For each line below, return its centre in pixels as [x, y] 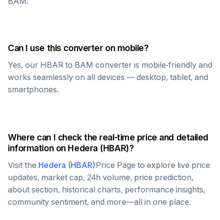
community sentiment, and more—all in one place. [99, 202]
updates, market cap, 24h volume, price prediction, [101, 177]
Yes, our [24, 65]
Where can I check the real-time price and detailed [108, 137]
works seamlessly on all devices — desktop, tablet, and [108, 77]
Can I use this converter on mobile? [78, 48]
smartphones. [33, 89]
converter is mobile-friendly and [153, 65]
